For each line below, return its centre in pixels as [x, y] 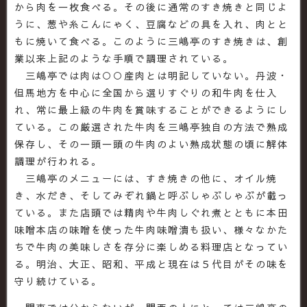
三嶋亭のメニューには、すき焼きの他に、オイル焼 [146, 178]
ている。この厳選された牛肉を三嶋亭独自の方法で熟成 [151, 126]
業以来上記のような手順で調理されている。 [124, 58]
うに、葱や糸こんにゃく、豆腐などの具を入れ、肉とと [151, 24]
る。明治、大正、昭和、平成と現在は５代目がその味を [151, 263]
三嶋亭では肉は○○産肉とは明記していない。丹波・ [151, 75]
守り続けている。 [58, 281]
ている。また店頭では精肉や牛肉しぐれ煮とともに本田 [151, 212]
